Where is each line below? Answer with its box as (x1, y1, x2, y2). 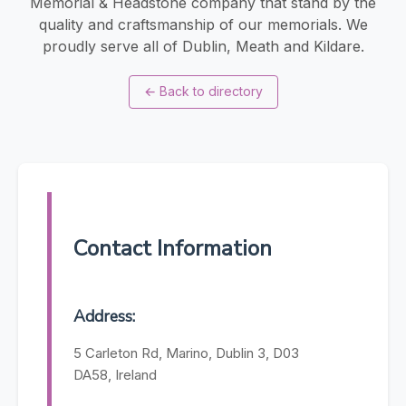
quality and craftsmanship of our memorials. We (38, 14, 368, 34)
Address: (73, 305, 135, 328)
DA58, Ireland (73, 366, 157, 384)
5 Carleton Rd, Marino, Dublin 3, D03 (73, 344, 299, 362)
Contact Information (73, 234, 272, 264)
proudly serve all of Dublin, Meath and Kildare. (42, 36, 364, 55)
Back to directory (159, 83, 263, 100)
